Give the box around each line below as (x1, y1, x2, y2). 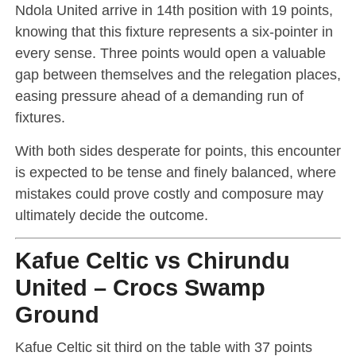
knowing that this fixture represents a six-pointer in (14, 22, 333, 40)
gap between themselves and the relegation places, (14, 65, 341, 83)
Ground (14, 301, 99, 327)
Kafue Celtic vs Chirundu (14, 247, 290, 273)
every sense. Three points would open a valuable (14, 44, 326, 61)
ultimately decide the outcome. (14, 206, 208, 223)
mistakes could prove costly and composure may (14, 184, 323, 202)
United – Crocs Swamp (14, 274, 265, 300)
